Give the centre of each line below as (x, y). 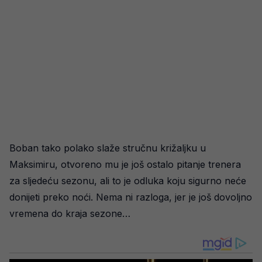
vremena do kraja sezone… (70, 213)
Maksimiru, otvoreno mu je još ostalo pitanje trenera (125, 164)
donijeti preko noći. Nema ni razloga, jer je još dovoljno (131, 197)
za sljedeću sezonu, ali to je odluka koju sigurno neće (128, 180)
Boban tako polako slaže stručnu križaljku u (108, 148)
